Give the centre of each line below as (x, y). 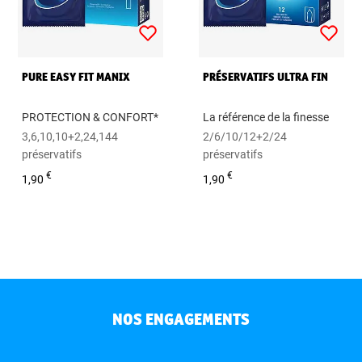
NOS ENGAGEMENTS (181, 319)
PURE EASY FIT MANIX (76, 76)
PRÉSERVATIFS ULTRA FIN (266, 76)
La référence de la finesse (266, 117)
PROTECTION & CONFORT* (90, 117)
